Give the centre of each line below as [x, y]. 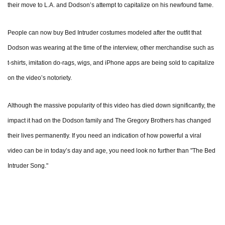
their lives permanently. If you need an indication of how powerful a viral [104, 136]
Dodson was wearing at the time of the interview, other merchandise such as [111, 48]
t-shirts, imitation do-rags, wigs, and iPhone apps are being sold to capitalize [111, 63]
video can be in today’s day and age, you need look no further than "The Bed [111, 151]
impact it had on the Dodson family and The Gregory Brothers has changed [109, 121]
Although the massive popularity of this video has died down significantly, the [111, 106]
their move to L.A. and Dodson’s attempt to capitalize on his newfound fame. [110, 5]
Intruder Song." [28, 166]
